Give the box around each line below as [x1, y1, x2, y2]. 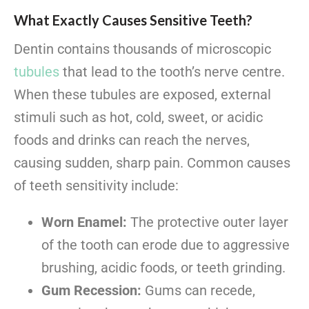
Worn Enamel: [41, 213, 127, 230]
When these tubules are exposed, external [14, 86, 271, 103]
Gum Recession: [41, 281, 141, 299]
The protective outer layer [127, 213, 288, 230]
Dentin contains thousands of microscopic [14, 40, 271, 57]
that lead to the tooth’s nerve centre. [59, 63, 285, 80]
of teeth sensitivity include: [14, 177, 179, 194]
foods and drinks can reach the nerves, [14, 131, 250, 148]
